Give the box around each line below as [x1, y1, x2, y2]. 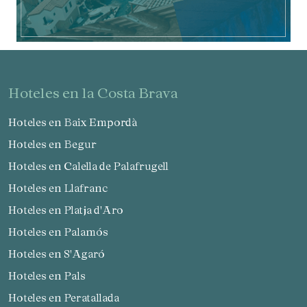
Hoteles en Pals [16, 269, 86, 282]
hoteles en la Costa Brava [20, 84, 178, 101]
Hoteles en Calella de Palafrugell [16, 159, 169, 172]
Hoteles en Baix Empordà [16, 115, 137, 128]
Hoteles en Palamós [16, 225, 108, 238]
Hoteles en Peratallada [16, 291, 119, 304]
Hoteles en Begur [16, 137, 97, 150]
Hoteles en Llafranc [16, 181, 108, 194]
